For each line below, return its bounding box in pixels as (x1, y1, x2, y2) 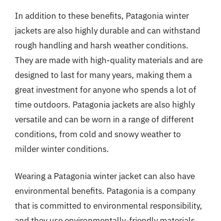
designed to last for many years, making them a (15, 69, 192, 80)
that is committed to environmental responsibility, (15, 200, 202, 211)
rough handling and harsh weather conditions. (15, 39, 188, 51)
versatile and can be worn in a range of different (15, 113, 194, 125)
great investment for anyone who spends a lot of (15, 84, 196, 95)
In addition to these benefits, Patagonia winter (15, 10, 189, 21)
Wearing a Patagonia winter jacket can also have (15, 171, 195, 182)
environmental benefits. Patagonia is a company (15, 185, 195, 196)
